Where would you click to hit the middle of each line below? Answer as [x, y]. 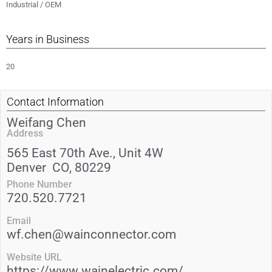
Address [25, 133]
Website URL [34, 257]
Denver [26, 168]
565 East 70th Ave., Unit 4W [85, 153]
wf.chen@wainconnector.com [91, 234]
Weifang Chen [46, 123]
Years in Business [48, 39]
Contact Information [55, 102]
